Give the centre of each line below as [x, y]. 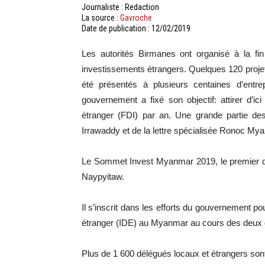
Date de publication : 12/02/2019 [136, 28]
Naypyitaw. [103, 177]
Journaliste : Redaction [120, 7]
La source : [101, 18]
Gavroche [136, 18]
